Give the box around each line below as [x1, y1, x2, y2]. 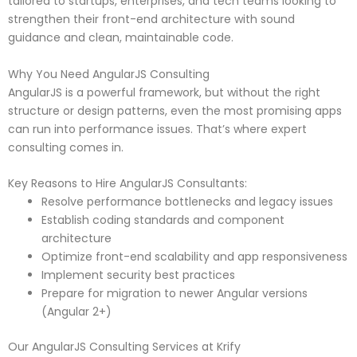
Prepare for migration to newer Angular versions [41, 284, 308, 301]
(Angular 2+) [41, 303, 112, 320]
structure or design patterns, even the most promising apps [8, 102, 342, 119]
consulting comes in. [8, 139, 124, 155]
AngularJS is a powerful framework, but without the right [8, 84, 320, 100]
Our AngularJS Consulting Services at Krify [8, 338, 241, 355]
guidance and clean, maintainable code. [8, 29, 233, 46]
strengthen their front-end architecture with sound [8, 11, 295, 28]
